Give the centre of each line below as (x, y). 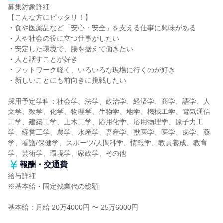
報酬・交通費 (44, 165)
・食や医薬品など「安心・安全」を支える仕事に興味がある (102, 28)
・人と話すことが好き (43, 59)
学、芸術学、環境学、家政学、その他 (67, 153)
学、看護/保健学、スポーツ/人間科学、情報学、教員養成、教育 (108, 143)
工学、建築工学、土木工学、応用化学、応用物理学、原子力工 (106, 122)
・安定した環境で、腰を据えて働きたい (71, 49)
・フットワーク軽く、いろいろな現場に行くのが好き (92, 70)
